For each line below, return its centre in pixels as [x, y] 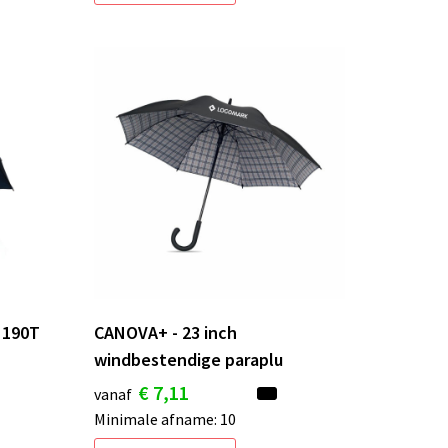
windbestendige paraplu [188, 359]
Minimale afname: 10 [164, 418]
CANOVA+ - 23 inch [165, 332]
